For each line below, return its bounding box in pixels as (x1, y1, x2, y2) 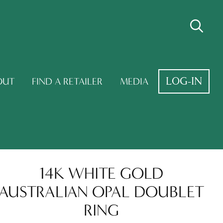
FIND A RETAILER (32, 75, 103, 87)
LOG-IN (166, 74, 203, 89)
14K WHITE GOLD (39, 163, 163, 183)
